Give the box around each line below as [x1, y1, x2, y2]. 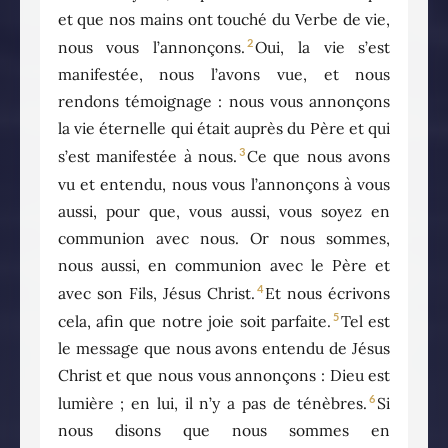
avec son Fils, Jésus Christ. [57, 282, 256, 303]
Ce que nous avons [246, 146, 391, 167]
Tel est [341, 311, 391, 332]
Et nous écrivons [265, 282, 391, 303]
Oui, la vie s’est [255, 37, 391, 58]
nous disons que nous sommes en [57, 420, 391, 441]
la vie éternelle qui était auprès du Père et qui [57, 118, 391, 139]
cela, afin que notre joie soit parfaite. [57, 311, 332, 332]
